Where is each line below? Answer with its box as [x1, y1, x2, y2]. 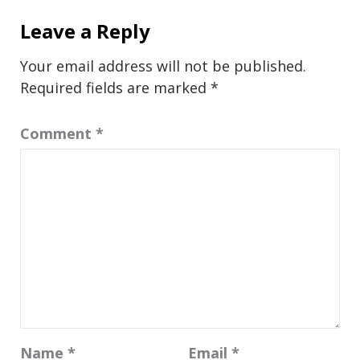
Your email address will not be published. [20, 56, 306, 76]
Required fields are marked [20, 78, 211, 98]
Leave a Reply [20, 18, 150, 45]
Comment [20, 124, 96, 144]
